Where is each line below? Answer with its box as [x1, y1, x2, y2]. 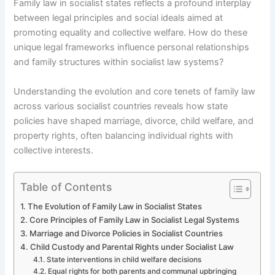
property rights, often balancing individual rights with [14, 130, 234, 141]
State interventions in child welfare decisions [46, 255, 201, 264]
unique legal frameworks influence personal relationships [14, 42, 250, 53]
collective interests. [14, 144, 94, 156]
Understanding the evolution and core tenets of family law [14, 85, 256, 97]
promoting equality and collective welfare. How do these [14, 27, 248, 39]
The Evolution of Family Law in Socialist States [28, 201, 203, 211]
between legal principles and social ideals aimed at [14, 12, 223, 24]
